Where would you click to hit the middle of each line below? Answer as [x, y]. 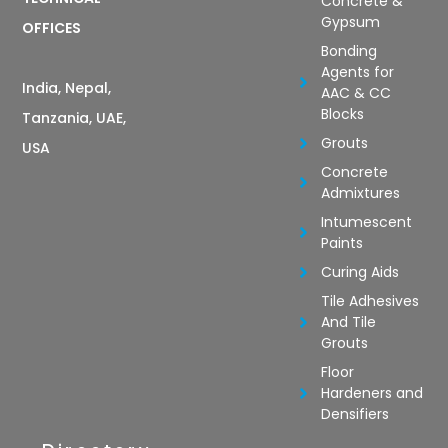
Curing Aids [360, 271]
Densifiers [355, 413]
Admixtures [361, 192]
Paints [342, 242]
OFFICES [52, 27]
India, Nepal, [67, 87]
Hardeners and [372, 392]
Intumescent [367, 221]
